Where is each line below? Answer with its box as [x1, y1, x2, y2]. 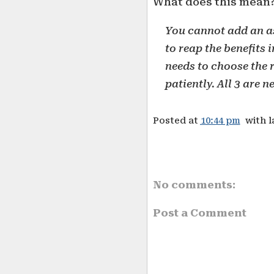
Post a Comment [152, 206, 246, 219]
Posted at [152, 115, 201, 126]
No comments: [152, 178, 235, 191]
